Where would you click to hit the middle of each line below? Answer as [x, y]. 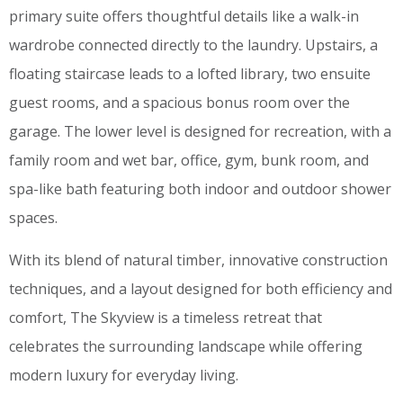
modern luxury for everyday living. [125, 375]
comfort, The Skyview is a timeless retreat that [166, 317]
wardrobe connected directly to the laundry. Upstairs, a [193, 45]
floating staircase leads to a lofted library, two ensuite [190, 74]
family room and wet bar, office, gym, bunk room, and [189, 161]
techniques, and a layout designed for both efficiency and [201, 288]
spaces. [33, 218]
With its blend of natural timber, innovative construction [198, 260]
